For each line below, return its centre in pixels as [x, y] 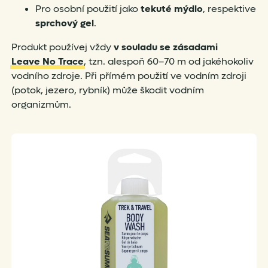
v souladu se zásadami [167, 47]
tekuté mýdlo [171, 9]
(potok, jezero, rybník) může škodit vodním [107, 90]
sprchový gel [64, 23]
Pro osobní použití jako [88, 9]
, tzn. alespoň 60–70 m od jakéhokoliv [168, 62]
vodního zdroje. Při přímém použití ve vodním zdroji [129, 76]
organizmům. [41, 105]
